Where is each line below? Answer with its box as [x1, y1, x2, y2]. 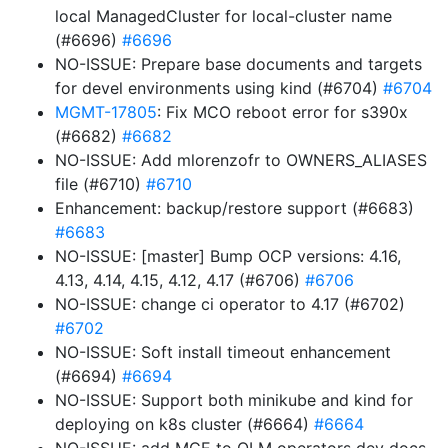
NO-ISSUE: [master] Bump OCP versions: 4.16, [55, 246, 401, 266]
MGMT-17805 [55, 102, 157, 122]
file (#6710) [55, 174, 146, 194]
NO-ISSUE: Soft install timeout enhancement [55, 342, 391, 362]
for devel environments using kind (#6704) [55, 78, 383, 98]
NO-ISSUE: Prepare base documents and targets [55, 54, 422, 74]
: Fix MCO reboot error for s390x [157, 102, 408, 122]
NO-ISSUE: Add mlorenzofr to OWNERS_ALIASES [55, 150, 427, 170]
